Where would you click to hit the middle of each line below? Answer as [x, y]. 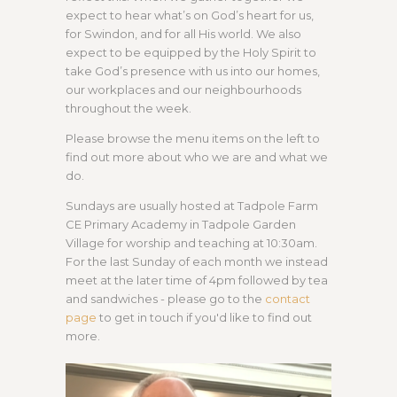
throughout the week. [128, 109]
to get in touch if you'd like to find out [204, 318]
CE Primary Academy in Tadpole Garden [181, 225]
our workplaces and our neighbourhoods [183, 90]
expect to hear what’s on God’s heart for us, [190, 16]
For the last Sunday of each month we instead [197, 262]
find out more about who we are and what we [197, 157]
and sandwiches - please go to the [165, 299]
